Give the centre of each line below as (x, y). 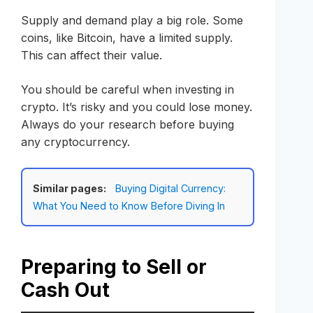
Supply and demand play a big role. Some (132, 20)
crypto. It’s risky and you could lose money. (137, 107)
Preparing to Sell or (114, 267)
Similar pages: (70, 188)
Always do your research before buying (128, 124)
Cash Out (65, 290)
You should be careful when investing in (128, 89)
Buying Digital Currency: (170, 188)
